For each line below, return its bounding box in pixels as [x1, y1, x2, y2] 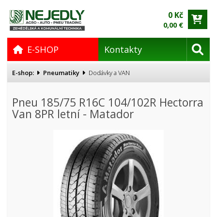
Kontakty [104, 44, 142, 55]
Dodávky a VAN [89, 68, 130, 77]
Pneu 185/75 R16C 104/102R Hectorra [12, 95, 203, 110]
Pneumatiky [43, 68, 79, 77]
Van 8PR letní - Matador [12, 107, 134, 122]
